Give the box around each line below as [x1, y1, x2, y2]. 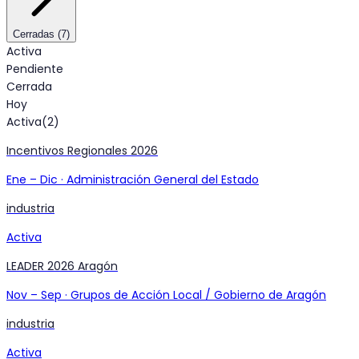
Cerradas [13, 28, 54, 41]
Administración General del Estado [67, 171, 259, 188]
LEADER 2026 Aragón [6, 258, 118, 275]
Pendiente [6, 61, 63, 78]
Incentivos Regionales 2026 [6, 143, 158, 159]
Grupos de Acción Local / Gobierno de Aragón [71, 287, 326, 304]
